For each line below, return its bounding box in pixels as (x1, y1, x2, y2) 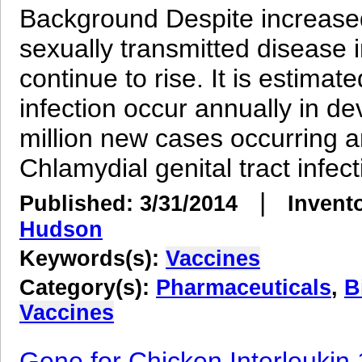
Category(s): (19, 275, 156, 300)
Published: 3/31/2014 (19, 191, 238, 216)
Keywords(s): (19, 246, 166, 271)
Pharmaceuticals (156, 275, 331, 300)
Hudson (19, 217, 103, 242)
